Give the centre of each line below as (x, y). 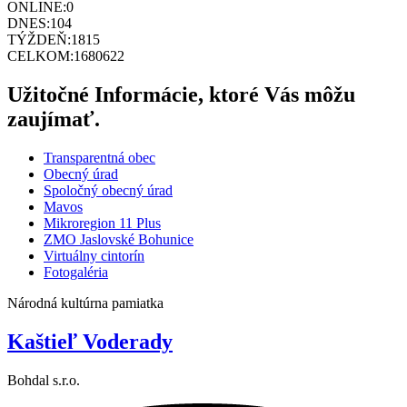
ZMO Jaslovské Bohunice (119, 240)
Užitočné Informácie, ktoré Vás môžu (181, 95)
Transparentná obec (99, 158)
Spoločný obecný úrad (108, 191)
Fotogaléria (76, 273)
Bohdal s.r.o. (44, 380)
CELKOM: (40, 56)
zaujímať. (54, 119)
